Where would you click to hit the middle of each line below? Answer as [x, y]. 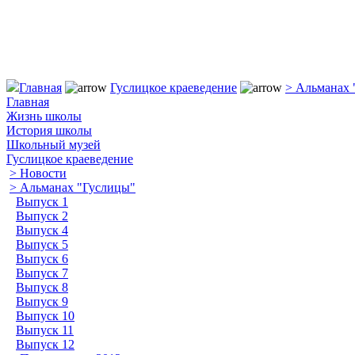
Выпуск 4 [42, 230]
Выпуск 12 [45, 344]
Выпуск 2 [42, 216]
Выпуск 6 [42, 259]
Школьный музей [53, 145]
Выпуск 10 [45, 316]
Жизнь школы [44, 116]
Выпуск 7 [42, 273]
